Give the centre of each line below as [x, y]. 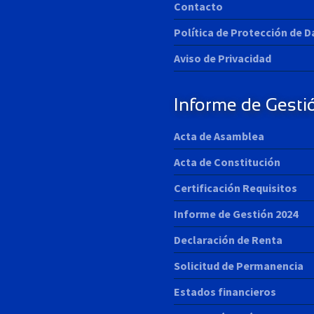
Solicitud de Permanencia [239, 265]
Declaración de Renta [228, 239]
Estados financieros [225, 291]
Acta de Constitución [227, 162]
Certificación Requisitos [235, 187]
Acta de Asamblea [219, 136]
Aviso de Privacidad [223, 58]
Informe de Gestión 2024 [236, 213]
